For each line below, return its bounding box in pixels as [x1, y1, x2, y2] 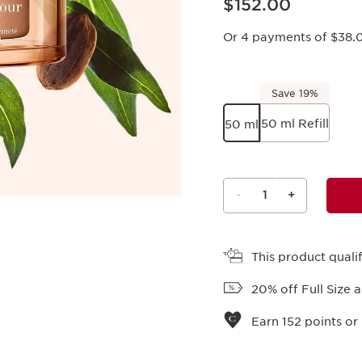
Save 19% [271, 86, 318, 99]
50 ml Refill [261, 116, 329, 130]
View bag [222, 225, 241, 238]
